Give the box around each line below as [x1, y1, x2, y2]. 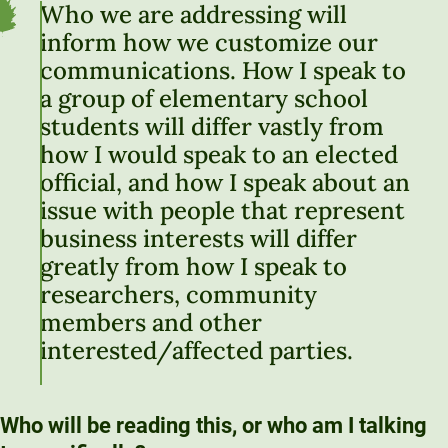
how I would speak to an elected [40, 139, 398, 171]
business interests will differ [40, 223, 357, 255]
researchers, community [40, 279, 317, 311]
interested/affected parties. [40, 335, 353, 367]
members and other [40, 307, 262, 339]
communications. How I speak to [40, 55, 406, 87]
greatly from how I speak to [40, 251, 347, 283]
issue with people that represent [40, 195, 405, 227]
